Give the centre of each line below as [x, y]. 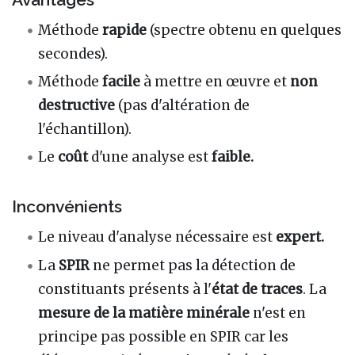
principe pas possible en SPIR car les [164, 336]
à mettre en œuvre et [216, 82]
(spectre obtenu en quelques [244, 31]
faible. [233, 157]
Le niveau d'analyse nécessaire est [157, 237]
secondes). [73, 54]
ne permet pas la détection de [193, 265]
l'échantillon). [85, 130]
